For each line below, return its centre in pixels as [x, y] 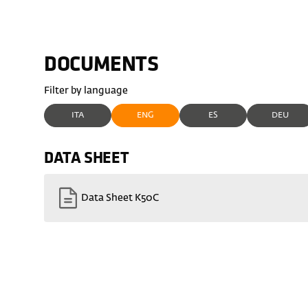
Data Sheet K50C [120, 198]
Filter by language [86, 91]
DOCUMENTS [101, 66]
